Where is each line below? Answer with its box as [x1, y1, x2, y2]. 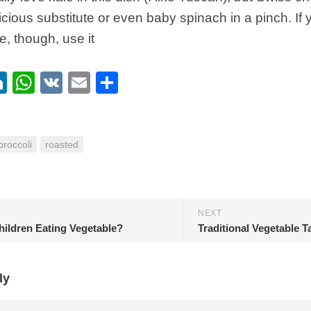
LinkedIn [7, 70, 92, 95]
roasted [45, 139, 78, 150]
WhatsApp [35, 70, 137, 95]
